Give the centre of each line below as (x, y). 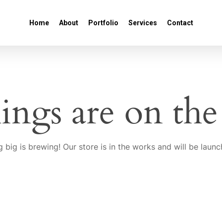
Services (142, 23)
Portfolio (103, 23)
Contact (180, 23)
